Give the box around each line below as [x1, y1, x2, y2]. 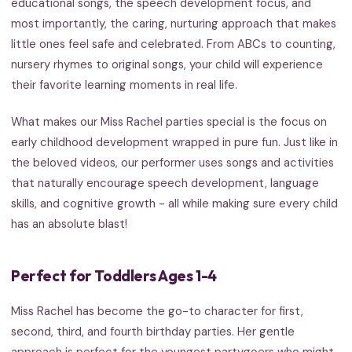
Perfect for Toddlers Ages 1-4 [11, 266, 217, 285]
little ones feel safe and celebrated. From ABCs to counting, [11, 35, 335, 52]
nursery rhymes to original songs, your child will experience [11, 56, 323, 72]
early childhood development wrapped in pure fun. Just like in [11, 134, 338, 150]
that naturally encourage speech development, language [11, 174, 319, 191]
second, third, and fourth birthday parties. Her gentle [11, 323, 295, 339]
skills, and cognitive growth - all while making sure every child [11, 195, 338, 211]
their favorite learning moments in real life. [11, 76, 237, 93]
